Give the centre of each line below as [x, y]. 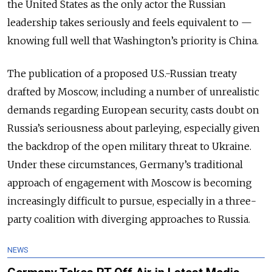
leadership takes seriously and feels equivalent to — [130, 22]
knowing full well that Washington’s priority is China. [133, 40]
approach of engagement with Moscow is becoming [130, 182]
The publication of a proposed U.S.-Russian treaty [122, 73]
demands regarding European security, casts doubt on [133, 110]
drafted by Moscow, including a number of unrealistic [133, 91]
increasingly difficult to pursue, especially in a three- [132, 201]
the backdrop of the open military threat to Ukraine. [129, 146]
